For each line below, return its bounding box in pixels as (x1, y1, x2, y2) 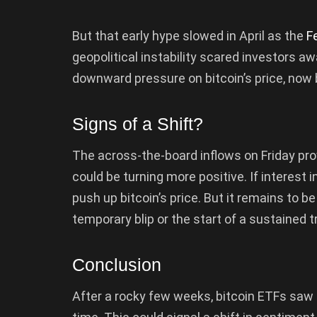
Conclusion (72, 254, 161, 275)
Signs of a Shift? (72, 113, 203, 134)
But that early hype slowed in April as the (72, 28, 306, 44)
